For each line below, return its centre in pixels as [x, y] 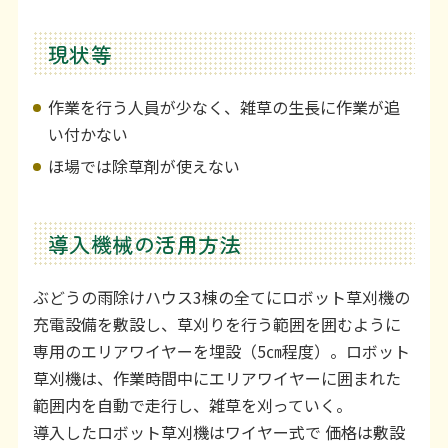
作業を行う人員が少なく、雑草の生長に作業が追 [223, 106]
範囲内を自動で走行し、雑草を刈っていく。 [192, 405]
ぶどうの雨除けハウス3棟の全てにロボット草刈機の [221, 297]
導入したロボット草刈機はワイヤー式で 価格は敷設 [218, 432]
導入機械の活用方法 [144, 244]
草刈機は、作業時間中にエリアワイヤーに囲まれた [216, 378]
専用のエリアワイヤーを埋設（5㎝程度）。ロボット [221, 351]
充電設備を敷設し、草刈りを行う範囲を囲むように [216, 324]
